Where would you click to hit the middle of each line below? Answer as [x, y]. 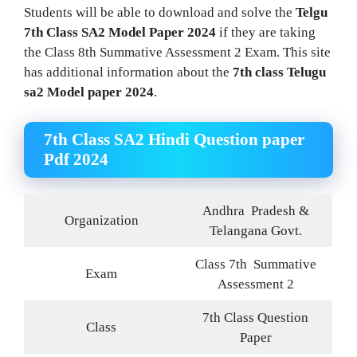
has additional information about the [128, 72]
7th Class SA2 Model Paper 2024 [120, 32]
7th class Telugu [279, 72]
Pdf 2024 [76, 160]
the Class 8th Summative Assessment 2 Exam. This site [177, 52]
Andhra [225, 211]
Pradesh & [280, 211]
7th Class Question [255, 318]
